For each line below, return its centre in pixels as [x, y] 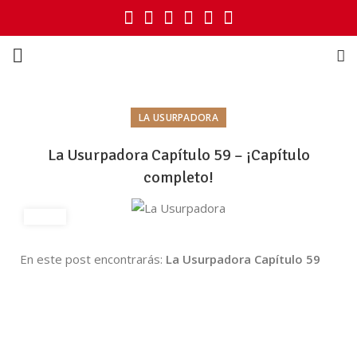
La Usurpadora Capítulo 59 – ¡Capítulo [178, 155]
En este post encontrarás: [93, 259]
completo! [178, 177]
